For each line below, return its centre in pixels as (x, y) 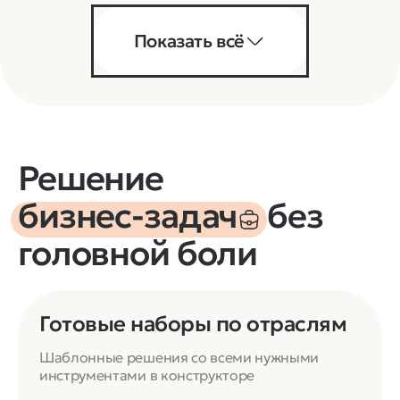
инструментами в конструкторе (147, 375)
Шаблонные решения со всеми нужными (179, 357)
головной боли (138, 253)
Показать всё (189, 41)
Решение (91, 178)
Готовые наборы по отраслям (193, 324)
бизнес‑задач (128, 215)
